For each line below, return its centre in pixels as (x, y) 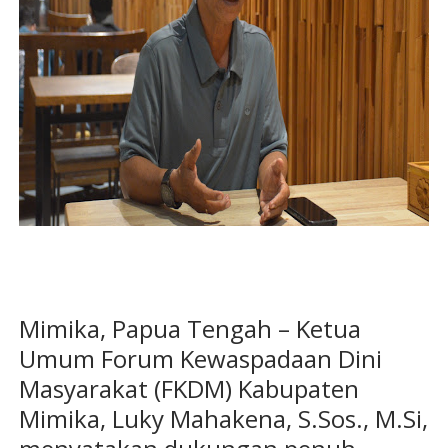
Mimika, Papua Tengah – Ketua (189, 329)
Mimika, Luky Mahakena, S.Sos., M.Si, (223, 419)
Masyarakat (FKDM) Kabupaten (188, 389)
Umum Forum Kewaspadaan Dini (200, 359)
